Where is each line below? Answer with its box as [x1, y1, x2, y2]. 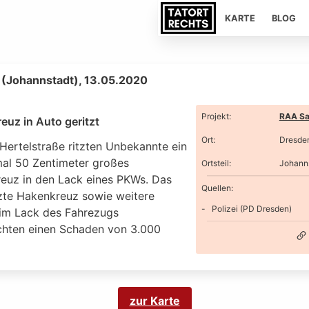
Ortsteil [201, 158, 229, 168]
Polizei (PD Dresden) [211, 203, 292, 214]
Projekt [201, 111, 229, 121]
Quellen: [201, 182, 233, 193]
